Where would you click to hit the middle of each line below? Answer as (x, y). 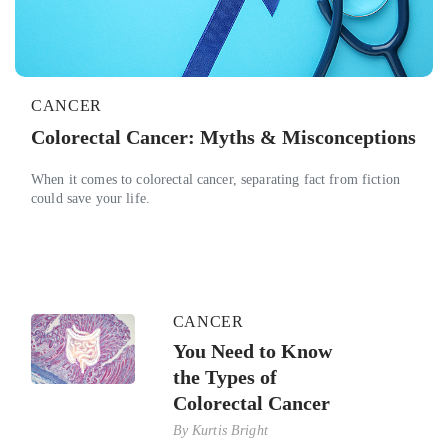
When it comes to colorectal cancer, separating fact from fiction (215, 179)
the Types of (224, 376)
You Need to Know (252, 350)
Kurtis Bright (230, 430)
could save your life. (90, 198)
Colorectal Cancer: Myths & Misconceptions (223, 136)
